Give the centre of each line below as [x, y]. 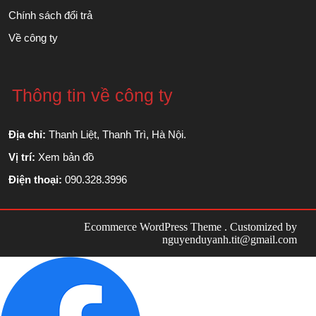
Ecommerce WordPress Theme [153, 226]
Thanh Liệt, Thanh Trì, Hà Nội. [116, 134]
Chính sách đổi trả [50, 15]
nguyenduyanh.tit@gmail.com [230, 239]
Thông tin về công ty [93, 95]
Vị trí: [22, 157]
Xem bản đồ [66, 157]
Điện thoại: [35, 179]
